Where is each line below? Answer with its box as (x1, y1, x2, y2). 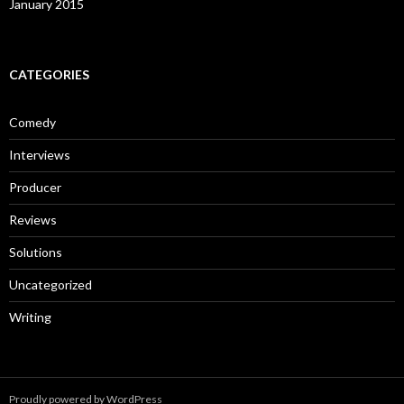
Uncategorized (9, 276, 92, 292)
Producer (9, 179, 61, 195)
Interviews (9, 146, 70, 162)
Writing (9, 308, 51, 325)
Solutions (9, 243, 62, 260)
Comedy (9, 114, 56, 130)
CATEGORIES (9, 66, 89, 82)
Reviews (9, 211, 57, 227)
